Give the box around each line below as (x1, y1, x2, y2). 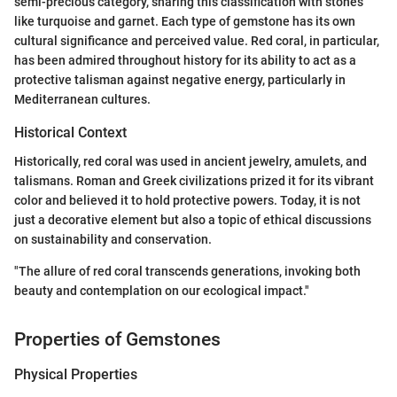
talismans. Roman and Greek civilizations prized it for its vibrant (14, 173, 374, 188)
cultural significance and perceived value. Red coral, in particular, (14, 34, 379, 49)
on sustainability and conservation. (14, 231, 212, 246)
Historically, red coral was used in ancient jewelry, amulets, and (14, 153, 367, 168)
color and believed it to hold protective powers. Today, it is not (14, 192, 361, 207)
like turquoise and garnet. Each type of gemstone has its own (14, 14, 355, 29)
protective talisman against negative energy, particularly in (14, 73, 346, 88)
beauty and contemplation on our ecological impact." (14, 283, 309, 298)
